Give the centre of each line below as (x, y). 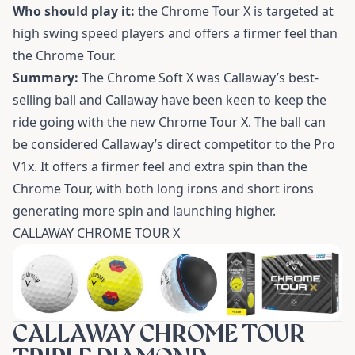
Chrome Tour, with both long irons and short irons (163, 188)
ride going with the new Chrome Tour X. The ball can (169, 122)
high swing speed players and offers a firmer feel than (175, 33)
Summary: (46, 77)
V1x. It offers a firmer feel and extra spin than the (160, 166)
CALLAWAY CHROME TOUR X (96, 233)
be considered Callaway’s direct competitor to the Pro (174, 144)
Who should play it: (74, 11)
